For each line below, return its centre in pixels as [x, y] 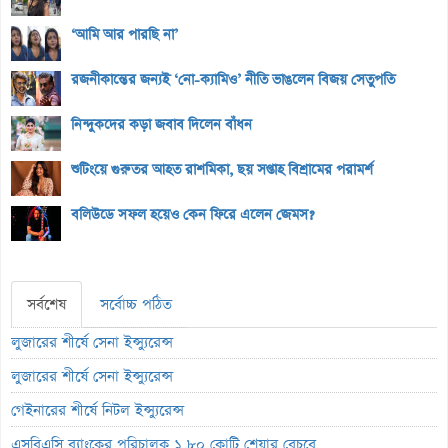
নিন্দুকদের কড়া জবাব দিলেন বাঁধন [161, 124]
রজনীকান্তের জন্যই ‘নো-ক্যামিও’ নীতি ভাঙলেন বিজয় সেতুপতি [233, 79]
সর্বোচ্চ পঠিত [136, 304]
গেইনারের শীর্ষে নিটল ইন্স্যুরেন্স [97, 410]
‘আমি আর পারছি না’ [124, 34]
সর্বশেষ [46, 304]
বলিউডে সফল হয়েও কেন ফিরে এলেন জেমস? [192, 214]
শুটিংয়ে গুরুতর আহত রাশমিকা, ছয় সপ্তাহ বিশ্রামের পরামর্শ [222, 169]
